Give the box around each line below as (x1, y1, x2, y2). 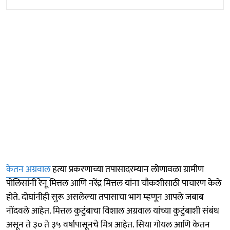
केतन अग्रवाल (6, 162, 50, 178)
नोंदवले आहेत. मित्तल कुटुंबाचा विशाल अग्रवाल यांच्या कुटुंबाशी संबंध (6, 203, 219, 219)
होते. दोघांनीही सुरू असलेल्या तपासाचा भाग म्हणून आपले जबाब (6, 189, 204, 205)
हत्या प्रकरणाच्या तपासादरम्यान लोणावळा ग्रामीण (50, 162, 204, 178)
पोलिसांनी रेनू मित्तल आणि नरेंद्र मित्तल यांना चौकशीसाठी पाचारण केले (6, 176, 221, 191)
